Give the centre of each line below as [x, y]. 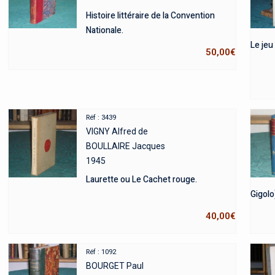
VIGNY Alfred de [117, 132]
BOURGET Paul [114, 266]
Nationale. [104, 31]
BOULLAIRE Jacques [125, 146]
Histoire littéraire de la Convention [150, 16]
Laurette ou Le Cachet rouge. [141, 180]
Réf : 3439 [101, 118]
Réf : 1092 [101, 252]
